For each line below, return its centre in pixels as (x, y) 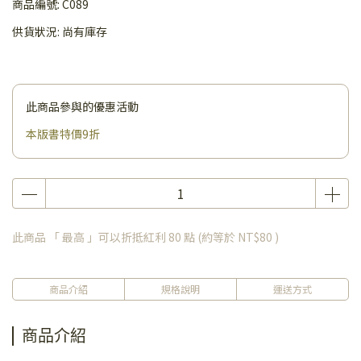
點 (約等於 (210, 237)
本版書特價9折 (63, 134)
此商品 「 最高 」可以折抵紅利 (90, 237)
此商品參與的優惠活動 (82, 106)
